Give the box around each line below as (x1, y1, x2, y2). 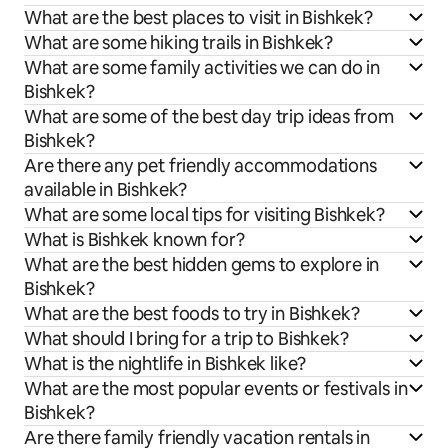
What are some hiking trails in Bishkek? (24, 30, 333, 54)
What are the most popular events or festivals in (24, 376, 408, 400)
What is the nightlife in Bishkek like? (24, 351, 307, 375)
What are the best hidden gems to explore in (24, 252, 380, 276)
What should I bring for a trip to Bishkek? (24, 326, 349, 350)
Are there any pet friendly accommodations (24, 153, 377, 177)
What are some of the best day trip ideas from (24, 104, 394, 128)
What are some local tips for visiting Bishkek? (24, 202, 385, 226)
